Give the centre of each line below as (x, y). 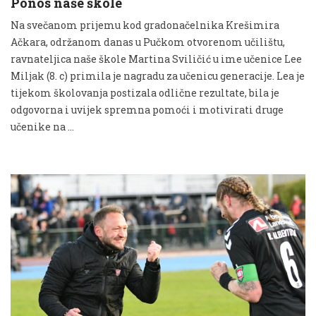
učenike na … (42, 126)
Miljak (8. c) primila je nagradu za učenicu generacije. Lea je (158, 75)
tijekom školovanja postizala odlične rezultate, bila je (145, 92)
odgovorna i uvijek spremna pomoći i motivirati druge (147, 109)
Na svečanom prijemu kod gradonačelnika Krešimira (145, 25)
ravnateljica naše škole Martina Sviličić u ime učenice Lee (156, 59)
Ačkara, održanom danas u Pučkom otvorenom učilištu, (148, 42)
